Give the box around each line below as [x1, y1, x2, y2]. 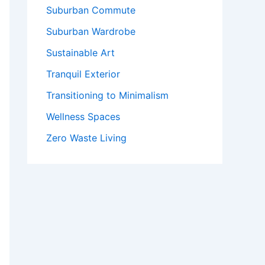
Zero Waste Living [46, 132, 127, 144]
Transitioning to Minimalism [46, 89, 169, 101]
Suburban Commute [46, 4, 135, 16]
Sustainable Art [46, 47, 115, 59]
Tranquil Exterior [46, 68, 120, 80]
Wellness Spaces [46, 111, 120, 122]
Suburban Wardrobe [46, 25, 135, 37]
